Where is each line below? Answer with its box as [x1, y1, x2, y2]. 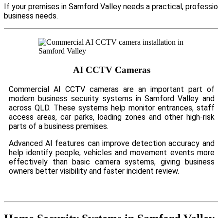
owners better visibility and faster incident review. [9, 166, 179, 176]
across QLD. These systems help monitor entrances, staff [9, 103, 215, 112]
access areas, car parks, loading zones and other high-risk [9, 112, 215, 122]
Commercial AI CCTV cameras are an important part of [9, 84, 215, 94]
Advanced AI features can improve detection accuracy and [9, 138, 215, 148]
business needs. [4, 11, 58, 21]
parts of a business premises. [9, 121, 109, 131]
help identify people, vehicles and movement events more [9, 147, 215, 157]
